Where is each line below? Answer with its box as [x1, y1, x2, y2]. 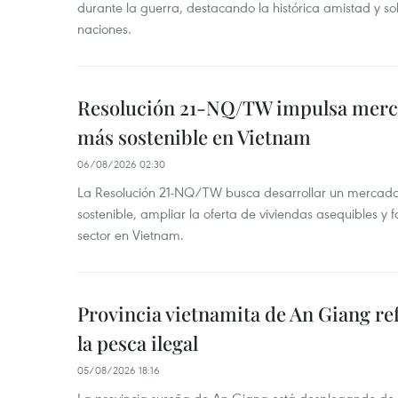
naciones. [77, 20, 131, 37]
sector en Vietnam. [77, 226, 184, 243]
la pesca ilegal [77, 330, 198, 356]
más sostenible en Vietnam [77, 123, 311, 150]
